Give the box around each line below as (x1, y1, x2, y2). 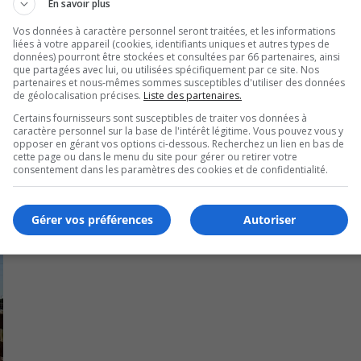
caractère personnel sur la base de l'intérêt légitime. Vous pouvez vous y (13, 123, 343, 138)
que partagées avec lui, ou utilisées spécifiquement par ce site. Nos (13, 62, 319, 77)
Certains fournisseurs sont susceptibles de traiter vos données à (13, 110, 307, 125)
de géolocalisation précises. (13, 88, 143, 102)
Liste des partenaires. (143, 88, 242, 102)
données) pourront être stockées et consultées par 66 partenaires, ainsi (13, 49, 340, 64)
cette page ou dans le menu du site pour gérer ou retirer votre (13, 149, 297, 164)
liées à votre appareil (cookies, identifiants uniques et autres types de (13, 36, 330, 51)
